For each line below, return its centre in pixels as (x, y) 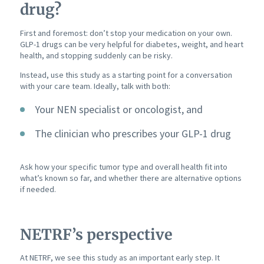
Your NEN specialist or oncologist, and (118, 109)
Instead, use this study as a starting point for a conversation (126, 75)
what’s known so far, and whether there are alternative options (131, 178)
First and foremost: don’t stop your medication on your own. (126, 33)
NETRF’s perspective (96, 234)
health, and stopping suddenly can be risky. (96, 55)
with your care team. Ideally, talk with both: (95, 86)
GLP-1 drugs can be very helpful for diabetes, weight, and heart (131, 44)
